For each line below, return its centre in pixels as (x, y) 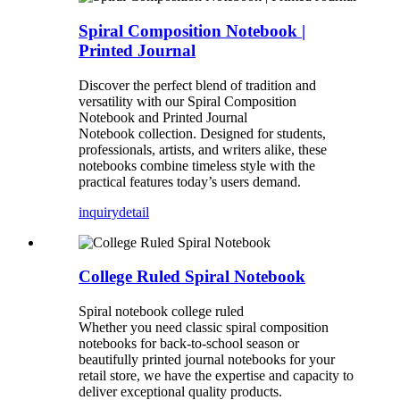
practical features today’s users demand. (190, 181)
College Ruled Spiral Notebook (192, 277)
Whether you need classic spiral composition (204, 327)
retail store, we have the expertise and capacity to (216, 375)
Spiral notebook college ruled (161, 311)
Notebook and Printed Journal (163, 117)
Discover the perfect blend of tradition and (197, 85)
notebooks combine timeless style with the (197, 165)
